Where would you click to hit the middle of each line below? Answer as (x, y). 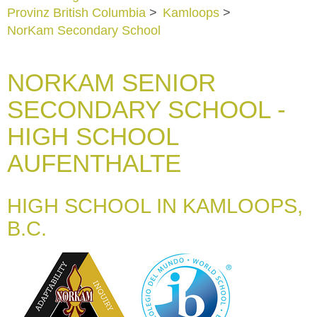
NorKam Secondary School (84, 30)
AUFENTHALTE (94, 163)
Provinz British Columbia (76, 12)
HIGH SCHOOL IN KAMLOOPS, (155, 206)
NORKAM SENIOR (111, 82)
